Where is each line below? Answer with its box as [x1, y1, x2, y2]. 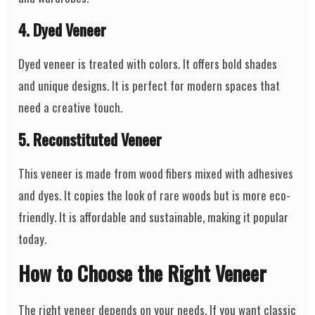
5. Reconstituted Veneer [18, 128, 162, 151]
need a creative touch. [18, 98, 123, 117]
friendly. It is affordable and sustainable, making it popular [18, 208, 289, 226]
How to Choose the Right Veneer [18, 259, 267, 288]
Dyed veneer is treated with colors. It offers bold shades [18, 55, 278, 73]
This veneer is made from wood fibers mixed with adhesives [18, 165, 294, 183]
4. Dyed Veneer [18, 18, 107, 41]
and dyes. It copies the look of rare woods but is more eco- [18, 186, 291, 205]
